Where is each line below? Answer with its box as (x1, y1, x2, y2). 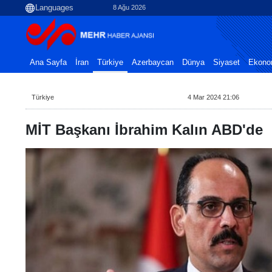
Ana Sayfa (30, 58, 67, 67)
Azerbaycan (132, 58, 174, 67)
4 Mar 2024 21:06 (188, 93, 240, 101)
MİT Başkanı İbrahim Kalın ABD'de (25, 121, 263, 138)
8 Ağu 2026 (113, 4, 146, 12)
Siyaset (213, 58, 240, 67)
